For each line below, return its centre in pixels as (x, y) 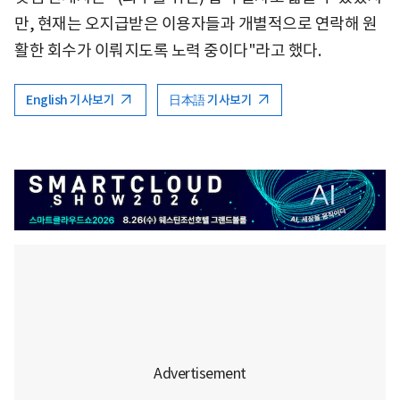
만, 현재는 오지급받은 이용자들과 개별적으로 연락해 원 (196, 23)
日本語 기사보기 (212, 100)
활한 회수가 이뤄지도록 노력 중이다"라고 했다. (167, 50)
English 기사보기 (71, 100)
